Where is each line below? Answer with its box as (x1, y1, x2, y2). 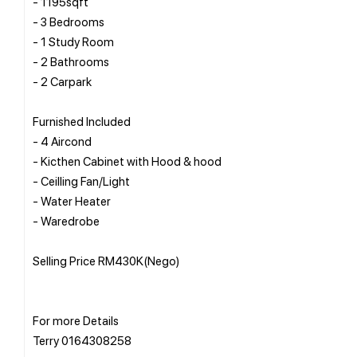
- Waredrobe (33, 212, 100, 229)
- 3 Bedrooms (33, 13, 104, 29)
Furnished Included (33, 112, 131, 129)
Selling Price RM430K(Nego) (33, 252, 179, 269)
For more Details (33, 312, 119, 328)
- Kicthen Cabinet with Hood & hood (33, 152, 222, 169)
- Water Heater (33, 192, 111, 209)
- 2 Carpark (33, 73, 92, 89)
